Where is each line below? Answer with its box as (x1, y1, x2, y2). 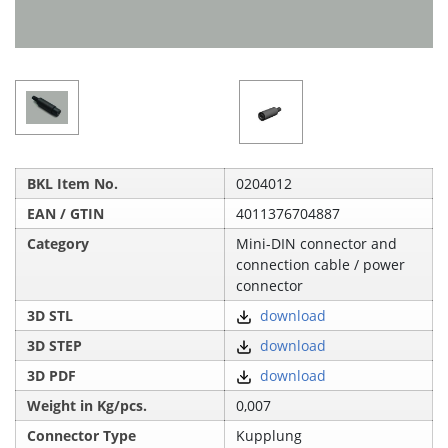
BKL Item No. (27, 173, 119, 193)
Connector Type (27, 425, 137, 445)
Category (27, 233, 90, 253)
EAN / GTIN (27, 203, 105, 223)
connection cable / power (236, 254, 406, 274)
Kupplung (236, 425, 303, 445)
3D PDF (27, 365, 77, 385)
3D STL (27, 305, 74, 325)
